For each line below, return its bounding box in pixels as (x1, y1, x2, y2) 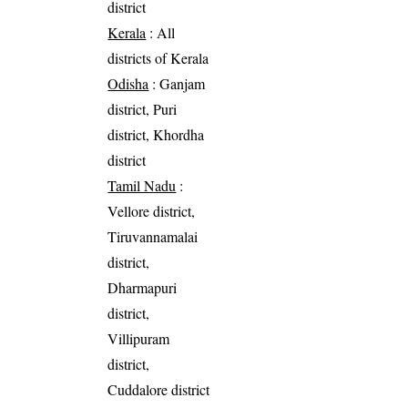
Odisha (107, 74, 149, 94)
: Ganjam (148, 74, 206, 94)
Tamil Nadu (107, 176, 177, 196)
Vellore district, (107, 201, 196, 221)
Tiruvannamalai (107, 227, 199, 247)
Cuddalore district (107, 380, 210, 400)
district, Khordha (107, 125, 205, 145)
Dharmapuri (107, 278, 178, 298)
